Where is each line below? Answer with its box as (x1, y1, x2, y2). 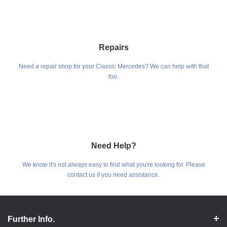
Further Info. (8, 215, 55, 224)
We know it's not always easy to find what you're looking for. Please (22, 161, 205, 169)
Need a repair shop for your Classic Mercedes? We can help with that (18, 63, 209, 70)
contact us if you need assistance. (67, 171, 160, 179)
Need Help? (91, 141, 136, 150)
